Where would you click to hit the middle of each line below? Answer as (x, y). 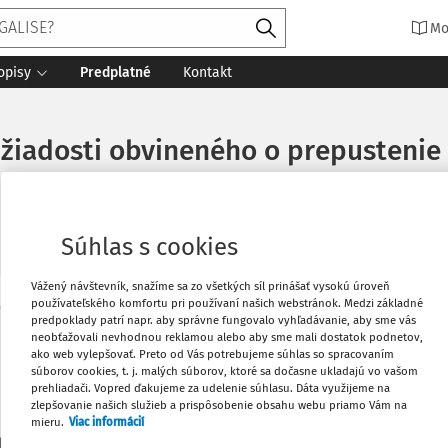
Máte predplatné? (99, 332)
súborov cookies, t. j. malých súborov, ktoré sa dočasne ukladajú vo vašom (224, 371)
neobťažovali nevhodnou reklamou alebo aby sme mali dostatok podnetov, (227, 337)
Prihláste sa (224, 332)
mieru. (47, 422)
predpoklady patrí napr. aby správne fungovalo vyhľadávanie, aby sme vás (223, 320)
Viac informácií (106, 422)
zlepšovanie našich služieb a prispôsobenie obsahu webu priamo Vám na (219, 405)
